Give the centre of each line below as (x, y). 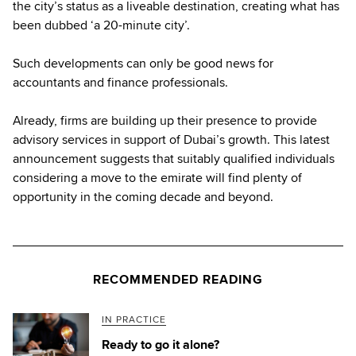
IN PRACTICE (134, 319)
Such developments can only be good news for (143, 63)
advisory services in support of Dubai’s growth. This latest (171, 139)
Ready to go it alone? (161, 344)
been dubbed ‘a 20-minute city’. (101, 25)
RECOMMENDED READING (178, 279)
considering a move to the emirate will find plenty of (157, 178)
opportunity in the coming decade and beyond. (143, 197)
